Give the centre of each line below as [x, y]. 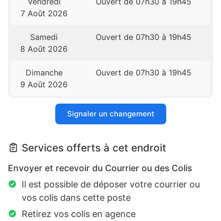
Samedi [44, 37]
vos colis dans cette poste [76, 198]
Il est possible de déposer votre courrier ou [111, 184]
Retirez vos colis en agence [79, 214]
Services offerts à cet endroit [94, 148]
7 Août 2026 [44, 14]
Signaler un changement [110, 114]
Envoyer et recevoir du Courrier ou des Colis [100, 168]
